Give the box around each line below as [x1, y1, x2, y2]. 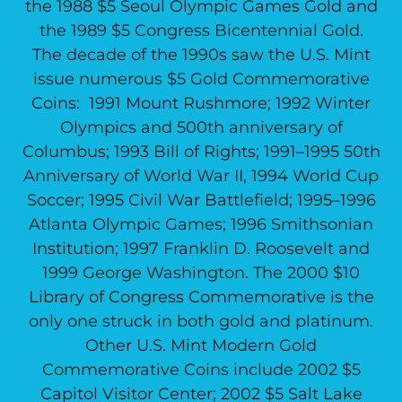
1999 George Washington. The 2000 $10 [42, 263, 360, 283]
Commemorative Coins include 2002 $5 [41, 360, 361, 380]
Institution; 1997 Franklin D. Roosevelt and [32, 239, 370, 258]
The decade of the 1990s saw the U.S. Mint [31, 45, 371, 65]
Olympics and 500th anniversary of [59, 118, 343, 137]
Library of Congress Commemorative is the [28, 287, 374, 307]
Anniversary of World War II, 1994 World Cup [23, 166, 379, 186]
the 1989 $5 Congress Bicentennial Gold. [39, 21, 363, 40]
